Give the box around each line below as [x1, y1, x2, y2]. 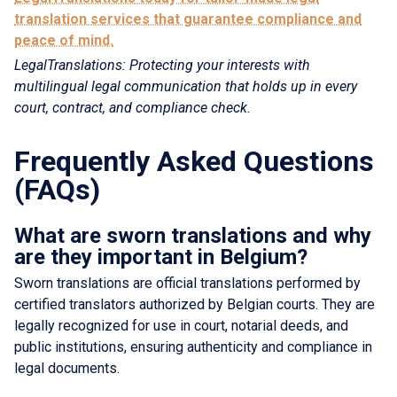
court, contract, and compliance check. [14, 98, 251, 116]
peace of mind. [14, 31, 113, 49]
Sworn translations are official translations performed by [14, 274, 361, 292]
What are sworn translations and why [14, 222, 371, 248]
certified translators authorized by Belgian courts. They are [14, 295, 375, 313]
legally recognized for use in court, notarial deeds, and [14, 316, 348, 334]
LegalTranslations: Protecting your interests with [14, 56, 310, 74]
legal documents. [14, 359, 120, 377]
